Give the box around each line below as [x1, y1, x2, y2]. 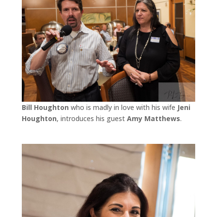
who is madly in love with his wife [68, 102, 177, 112]
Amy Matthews [126, 113, 180, 123]
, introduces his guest [56, 113, 127, 123]
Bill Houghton [21, 102, 69, 112]
